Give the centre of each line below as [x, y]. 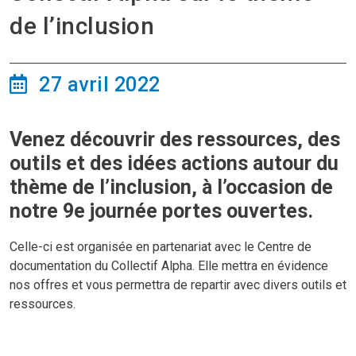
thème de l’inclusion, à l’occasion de [171, 187]
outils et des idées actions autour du [174, 163]
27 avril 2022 [97, 84]
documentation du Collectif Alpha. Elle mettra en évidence [169, 265]
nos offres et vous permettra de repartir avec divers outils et [178, 284]
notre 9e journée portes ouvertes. [161, 211]
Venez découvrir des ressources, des [175, 139]
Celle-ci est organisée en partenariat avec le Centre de [161, 246]
